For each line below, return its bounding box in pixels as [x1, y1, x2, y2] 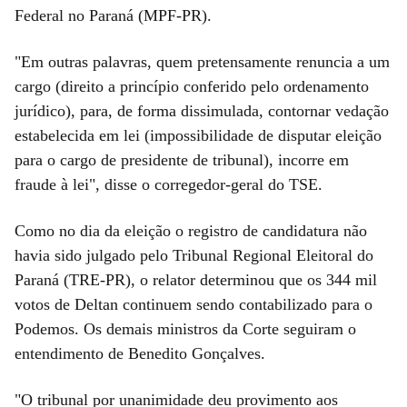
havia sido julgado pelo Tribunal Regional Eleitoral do [15, 245, 373, 264]
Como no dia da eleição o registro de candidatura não [15, 221, 367, 240]
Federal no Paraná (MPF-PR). [15, 5, 212, 25]
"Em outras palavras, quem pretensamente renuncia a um [15, 52, 390, 71]
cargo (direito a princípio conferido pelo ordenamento [15, 76, 369, 95]
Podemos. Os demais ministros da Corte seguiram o [15, 319, 356, 338]
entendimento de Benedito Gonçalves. [15, 343, 265, 362]
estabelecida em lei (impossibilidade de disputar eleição [15, 125, 382, 144]
